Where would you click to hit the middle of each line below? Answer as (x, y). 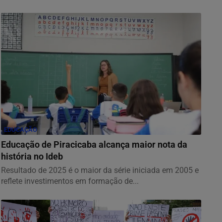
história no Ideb (32, 156)
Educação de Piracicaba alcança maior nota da (94, 144)
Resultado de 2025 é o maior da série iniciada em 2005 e (100, 170)
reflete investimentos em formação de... (70, 181)
